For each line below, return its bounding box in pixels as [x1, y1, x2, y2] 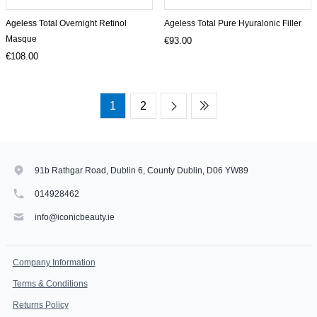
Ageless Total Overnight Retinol [6, 18, 127, 28]
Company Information [12, 258, 96, 267]
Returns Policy [12, 300, 69, 310]
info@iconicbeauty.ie [35, 212, 115, 222]
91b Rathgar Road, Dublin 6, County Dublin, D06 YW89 [35, 165, 248, 175]
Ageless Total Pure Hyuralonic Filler [164, 18, 301, 28]
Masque [6, 34, 37, 44]
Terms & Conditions [12, 279, 88, 289]
